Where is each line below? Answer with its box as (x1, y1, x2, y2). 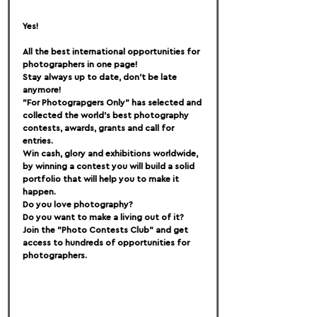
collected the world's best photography (23, 110, 191, 120)
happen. (23, 187, 56, 196)
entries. (23, 136, 53, 145)
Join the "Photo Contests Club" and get (23, 225, 190, 234)
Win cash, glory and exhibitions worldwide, (23, 149, 200, 158)
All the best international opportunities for (23, 47, 202, 56)
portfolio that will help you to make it (23, 174, 181, 183)
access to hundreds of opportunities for (23, 238, 192, 247)
